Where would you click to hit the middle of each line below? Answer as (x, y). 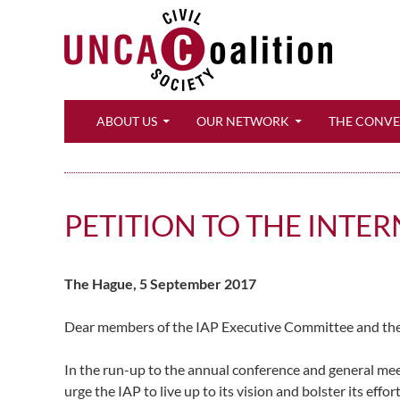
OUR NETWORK (243, 121)
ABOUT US (127, 121)
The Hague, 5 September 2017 (160, 283)
